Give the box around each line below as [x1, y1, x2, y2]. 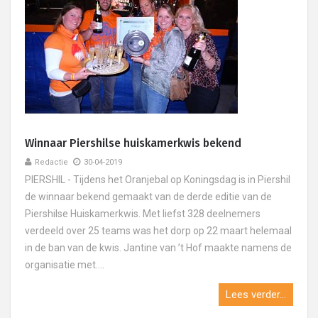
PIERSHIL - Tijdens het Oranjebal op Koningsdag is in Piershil [25, 174, 290, 185]
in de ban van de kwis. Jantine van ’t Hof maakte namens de [25, 242, 292, 253]
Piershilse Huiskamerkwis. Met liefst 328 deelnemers [25, 208, 261, 219]
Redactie [35, 158, 68, 167]
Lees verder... [226, 288, 286, 301]
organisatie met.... [25, 259, 104, 270]
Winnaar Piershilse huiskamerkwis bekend [25, 136, 241, 150]
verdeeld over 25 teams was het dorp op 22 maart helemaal [25, 225, 292, 236]
